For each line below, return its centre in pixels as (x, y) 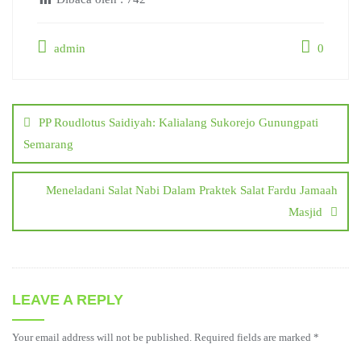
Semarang (48, 144)
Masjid (305, 212)
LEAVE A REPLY (68, 300)
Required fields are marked (254, 337)
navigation (60, 110)
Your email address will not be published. (102, 337)
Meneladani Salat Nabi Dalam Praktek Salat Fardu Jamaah (192, 190)
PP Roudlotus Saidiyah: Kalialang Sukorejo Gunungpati (178, 122)
